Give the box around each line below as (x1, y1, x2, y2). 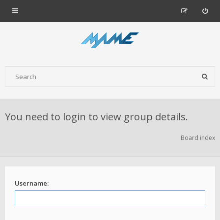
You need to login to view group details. (5, 110, 188, 123)
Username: (15, 178, 49, 188)
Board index (181, 134, 215, 142)
